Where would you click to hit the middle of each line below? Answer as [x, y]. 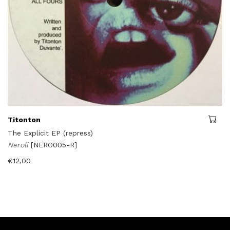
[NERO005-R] [54, 145]
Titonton [24, 119]
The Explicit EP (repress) [50, 133]
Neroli [19, 145]
